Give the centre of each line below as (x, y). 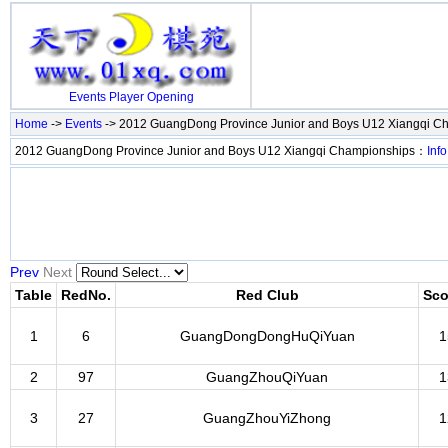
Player (126, 97)
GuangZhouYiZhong (267, 418)
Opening (170, 97)
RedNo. (86, 295)
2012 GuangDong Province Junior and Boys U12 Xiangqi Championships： (221, 151)
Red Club (267, 295)
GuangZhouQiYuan (267, 377)
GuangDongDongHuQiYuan (267, 336)
